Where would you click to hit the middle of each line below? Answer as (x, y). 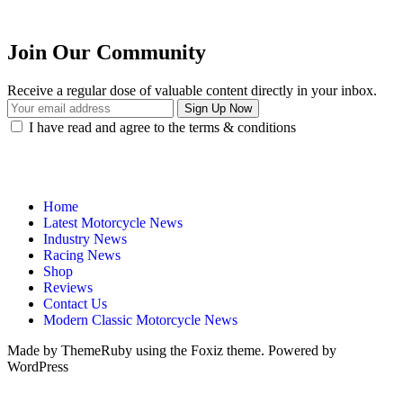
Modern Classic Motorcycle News (140, 319)
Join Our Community (107, 53)
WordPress (38, 366)
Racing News (82, 255)
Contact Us (75, 303)
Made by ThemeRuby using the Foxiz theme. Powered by (172, 350)
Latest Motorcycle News (113, 222)
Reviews (68, 287)
